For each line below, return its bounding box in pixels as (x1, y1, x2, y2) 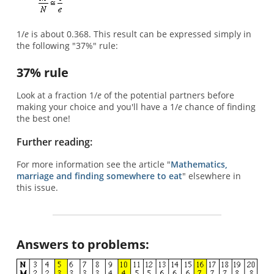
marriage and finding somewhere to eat (16, 169, 182, 182)
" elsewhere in (182, 169, 241, 182)
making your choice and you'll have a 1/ (16, 101, 178, 113)
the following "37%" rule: (16, 39, 118, 51)
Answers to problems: (16, 236, 149, 253)
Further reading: (16, 135, 92, 149)
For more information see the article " (16, 158, 171, 170)
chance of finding (182, 101, 256, 113)
